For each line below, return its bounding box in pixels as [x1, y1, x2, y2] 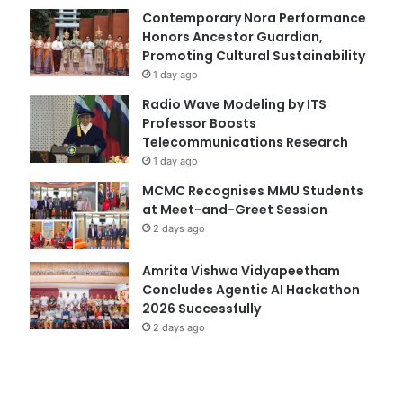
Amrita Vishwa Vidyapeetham [141, 261, 340, 280]
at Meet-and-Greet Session [141, 200, 327, 219]
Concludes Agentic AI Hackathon [141, 280, 360, 299]
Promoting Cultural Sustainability [141, 46, 365, 65]
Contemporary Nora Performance [141, 8, 366, 27]
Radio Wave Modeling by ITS [141, 94, 327, 113]
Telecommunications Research [141, 132, 348, 151]
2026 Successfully [141, 299, 261, 318]
